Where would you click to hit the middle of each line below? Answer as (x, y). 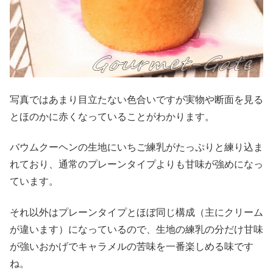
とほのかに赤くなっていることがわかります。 (112, 116)
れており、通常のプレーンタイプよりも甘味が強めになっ (136, 165)
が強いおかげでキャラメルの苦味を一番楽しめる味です (132, 246)
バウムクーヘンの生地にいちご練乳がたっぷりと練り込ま (136, 147)
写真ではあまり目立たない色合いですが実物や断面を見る (136, 99)
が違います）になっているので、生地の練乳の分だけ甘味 (136, 229)
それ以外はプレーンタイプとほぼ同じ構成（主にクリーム (136, 212)
